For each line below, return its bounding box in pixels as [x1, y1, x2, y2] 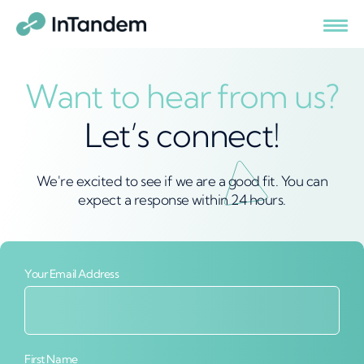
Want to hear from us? [25, 76, 339, 116]
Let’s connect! [84, 115, 279, 155]
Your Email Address [24, 266, 119, 281]
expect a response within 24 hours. [78, 191, 286, 208]
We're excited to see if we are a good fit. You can [36, 172, 328, 189]
